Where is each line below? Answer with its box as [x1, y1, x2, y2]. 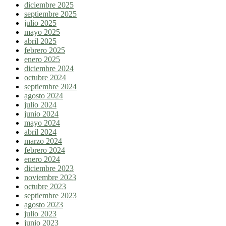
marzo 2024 [24, 137, 62, 146]
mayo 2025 [24, 28, 60, 37]
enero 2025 [24, 55, 60, 64]
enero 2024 [24, 155, 60, 164]
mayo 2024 [24, 119, 60, 128]
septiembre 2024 [24, 82, 77, 91]
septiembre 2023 [24, 191, 77, 200]
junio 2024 [24, 109, 59, 119]
